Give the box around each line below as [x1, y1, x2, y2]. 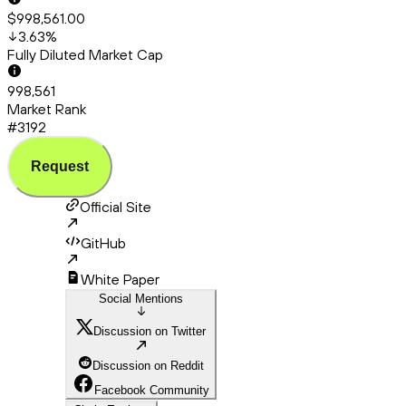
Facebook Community [94, 383, 209, 398]
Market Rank [7, 100, 86, 119]
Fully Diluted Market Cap [7, 45, 163, 64]
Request [31, 159, 89, 175]
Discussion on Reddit [92, 359, 204, 373]
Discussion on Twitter [93, 324, 206, 339]
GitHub [81, 234, 126, 253]
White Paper [81, 270, 159, 289]
